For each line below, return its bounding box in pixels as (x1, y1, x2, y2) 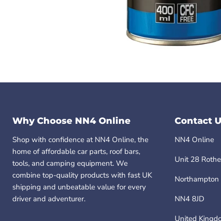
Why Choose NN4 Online (12, 115, 131, 127)
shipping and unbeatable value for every (12, 182, 146, 192)
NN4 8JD (174, 194, 204, 204)
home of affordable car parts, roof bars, (12, 147, 140, 157)
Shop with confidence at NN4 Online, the (12, 135, 148, 145)
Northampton (174, 174, 219, 184)
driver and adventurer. (12, 194, 85, 204)
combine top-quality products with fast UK (12, 170, 152, 181)
